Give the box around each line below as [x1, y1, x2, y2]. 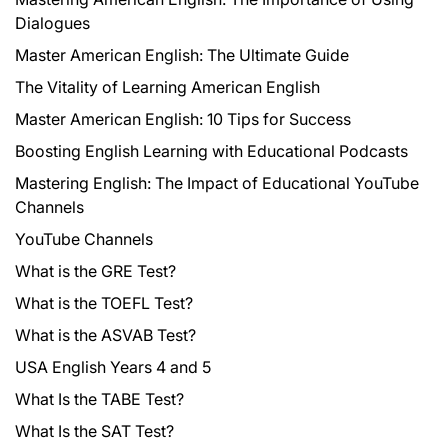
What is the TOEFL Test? [15, 292, 193, 313]
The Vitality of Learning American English [15, 76, 320, 97]
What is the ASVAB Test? [15, 324, 196, 345]
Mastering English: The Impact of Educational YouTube [15, 172, 419, 193]
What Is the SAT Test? [15, 420, 174, 441]
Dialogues [15, 12, 90, 33]
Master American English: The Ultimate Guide [15, 44, 349, 65]
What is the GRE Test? [15, 260, 176, 281]
